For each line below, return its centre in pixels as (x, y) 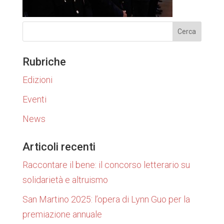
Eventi (34, 99)
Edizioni (37, 80)
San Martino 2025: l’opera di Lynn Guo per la (106, 199)
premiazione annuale (62, 214)
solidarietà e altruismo (65, 180)
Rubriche (44, 62)
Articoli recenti (59, 147)
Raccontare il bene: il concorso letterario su (106, 165)
